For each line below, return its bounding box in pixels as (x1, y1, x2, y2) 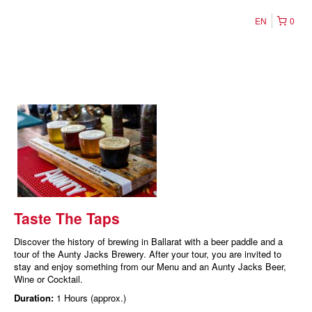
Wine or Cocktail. (14, 272, 83, 286)
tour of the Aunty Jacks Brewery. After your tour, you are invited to (14, 247, 281, 261)
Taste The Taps (14, 208, 120, 229)
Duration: (14, 291, 56, 305)
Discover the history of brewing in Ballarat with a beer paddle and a (14, 235, 283, 249)
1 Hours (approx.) (56, 291, 126, 305)
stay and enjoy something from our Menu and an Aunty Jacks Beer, (14, 260, 286, 274)
